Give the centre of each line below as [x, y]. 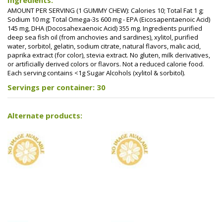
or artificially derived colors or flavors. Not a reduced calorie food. [106, 64]
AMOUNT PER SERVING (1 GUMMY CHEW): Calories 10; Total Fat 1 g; [106, 10]
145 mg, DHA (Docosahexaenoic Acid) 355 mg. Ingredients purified [105, 28]
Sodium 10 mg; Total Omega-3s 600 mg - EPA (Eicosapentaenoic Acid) [109, 19]
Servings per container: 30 [56, 87]
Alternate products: [45, 115]
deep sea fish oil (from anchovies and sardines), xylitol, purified [103, 37]
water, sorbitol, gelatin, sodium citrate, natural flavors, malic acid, [104, 46]
